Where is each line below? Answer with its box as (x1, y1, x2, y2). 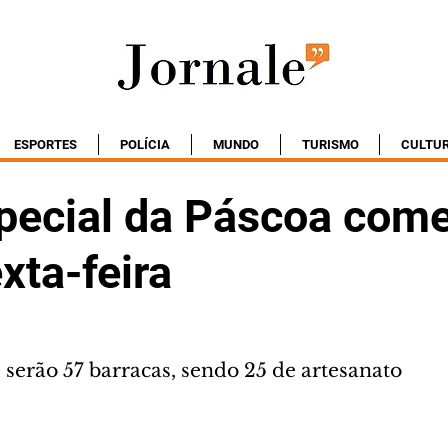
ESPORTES (14, 137, 77, 152)
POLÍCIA (120, 137, 170, 152)
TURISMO (301, 137, 359, 152)
